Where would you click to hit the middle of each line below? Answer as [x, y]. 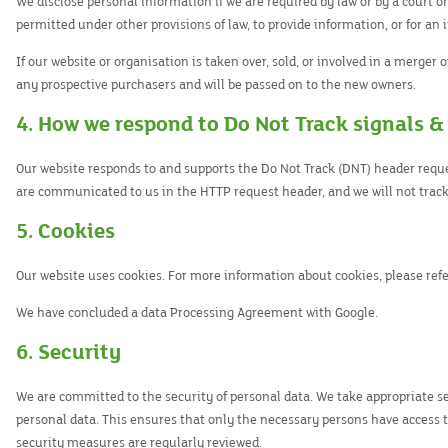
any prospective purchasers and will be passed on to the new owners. [216, 85]
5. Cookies [65, 231]
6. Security [68, 352]
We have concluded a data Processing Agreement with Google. [197, 313]
